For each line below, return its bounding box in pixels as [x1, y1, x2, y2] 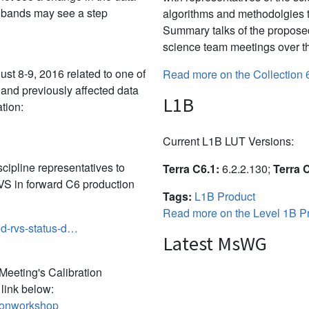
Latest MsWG [163, 230, 267, 256]
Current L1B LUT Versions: [163, 132, 294, 149]
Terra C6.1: [163, 160, 219, 177]
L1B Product [195, 188, 255, 204]
